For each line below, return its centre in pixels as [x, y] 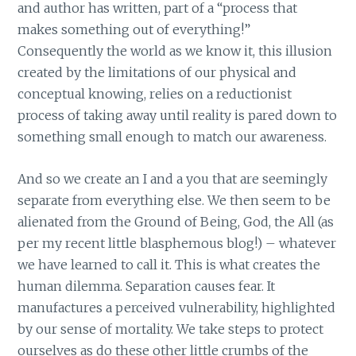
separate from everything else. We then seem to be [174, 200]
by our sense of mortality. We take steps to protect [171, 329]
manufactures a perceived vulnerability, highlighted [177, 307]
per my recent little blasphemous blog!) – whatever [177, 243]
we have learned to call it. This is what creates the [169, 264]
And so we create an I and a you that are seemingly [173, 178]
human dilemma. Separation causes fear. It [147, 286]
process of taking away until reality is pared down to [178, 116]
